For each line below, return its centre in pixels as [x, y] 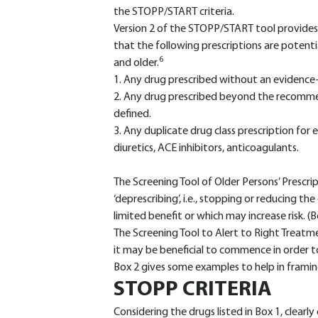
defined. [132, 114]
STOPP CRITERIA [193, 290]
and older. [136, 63]
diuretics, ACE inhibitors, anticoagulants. [206, 148]
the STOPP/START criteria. [174, 12]
